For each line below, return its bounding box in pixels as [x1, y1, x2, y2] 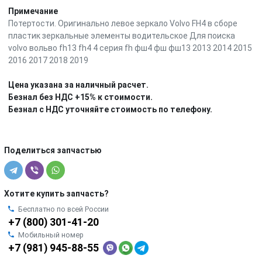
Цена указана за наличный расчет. [8, 80, 149, 89]
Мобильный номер [18, 230, 84, 239]
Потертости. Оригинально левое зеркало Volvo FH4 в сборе [8, 18, 237, 28]
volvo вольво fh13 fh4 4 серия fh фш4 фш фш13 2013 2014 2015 [8, 43, 252, 53]
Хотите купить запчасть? [4, 188, 109, 198]
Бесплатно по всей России [18, 204, 109, 213]
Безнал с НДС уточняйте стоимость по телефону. [8, 104, 212, 114]
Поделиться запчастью [4, 145, 102, 155]
